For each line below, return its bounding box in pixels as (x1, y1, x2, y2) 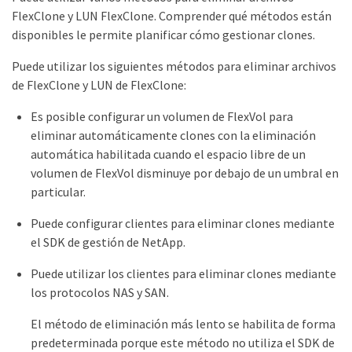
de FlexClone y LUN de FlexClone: (12, 77, 186, 93)
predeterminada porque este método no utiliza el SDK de (31, 335, 335, 350)
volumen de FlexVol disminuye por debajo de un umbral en (31, 165, 339, 181)
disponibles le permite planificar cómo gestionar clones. (12, 27, 315, 42)
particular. (31, 184, 86, 200)
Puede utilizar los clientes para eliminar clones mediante (31, 266, 336, 281)
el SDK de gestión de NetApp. (31, 234, 185, 250)
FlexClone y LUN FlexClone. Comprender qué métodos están (12, 8, 332, 24)
